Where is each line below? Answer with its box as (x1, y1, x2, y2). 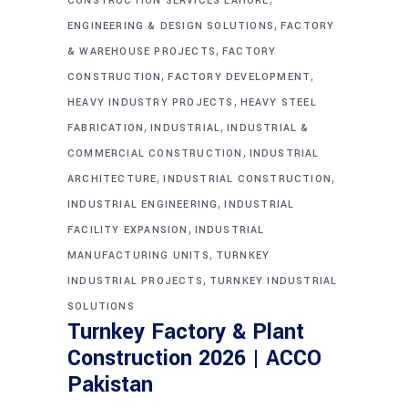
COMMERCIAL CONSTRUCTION (67, 146, 243, 160)
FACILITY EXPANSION (67, 222, 189, 237)
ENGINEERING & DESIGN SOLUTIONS (67, 18, 275, 33)
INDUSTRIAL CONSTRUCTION (163, 171, 332, 186)
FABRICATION (67, 120, 145, 135)
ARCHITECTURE (67, 171, 158, 186)
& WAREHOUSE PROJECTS (67, 44, 216, 58)
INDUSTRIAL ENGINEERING (67, 197, 219, 211)
